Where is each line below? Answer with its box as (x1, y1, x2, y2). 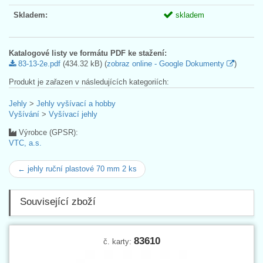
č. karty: (103, 237, 134, 246)
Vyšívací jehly (49, 109, 97, 119)
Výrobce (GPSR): (16, 127, 78, 137)
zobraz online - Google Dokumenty (107, 59, 227, 68)
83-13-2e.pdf (16, 59, 60, 68)
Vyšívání (9, 109, 39, 119)
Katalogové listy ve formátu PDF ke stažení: (9, 48, 167, 58)
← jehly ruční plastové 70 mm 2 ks (18, 164, 137, 173)
